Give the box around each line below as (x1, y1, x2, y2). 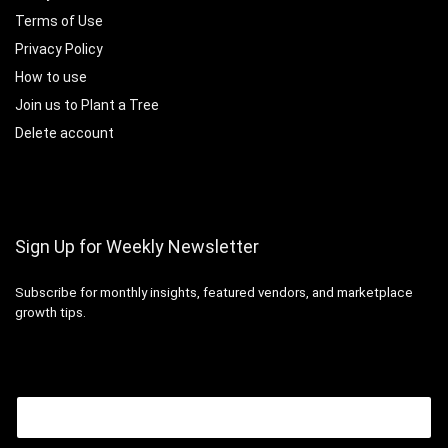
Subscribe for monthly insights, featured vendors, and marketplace (15, 284, 413, 300)
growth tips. (15, 304, 86, 320)
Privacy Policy (15, 40, 103, 57)
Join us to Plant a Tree (15, 96, 159, 113)
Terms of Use (15, 12, 103, 29)
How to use (15, 68, 87, 85)
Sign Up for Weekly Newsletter (15, 235, 259, 257)
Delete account (15, 124, 114, 141)
